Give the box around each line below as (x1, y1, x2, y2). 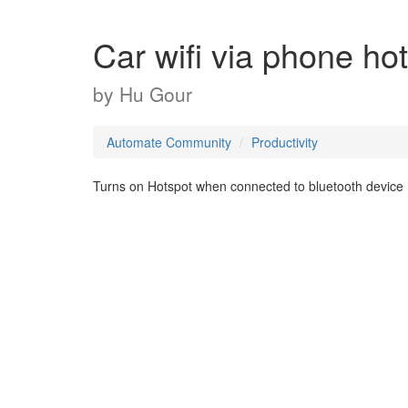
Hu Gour (119, 80, 192, 107)
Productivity (251, 133, 318, 151)
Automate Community (107, 133, 231, 151)
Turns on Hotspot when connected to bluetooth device (93, 177, 403, 195)
